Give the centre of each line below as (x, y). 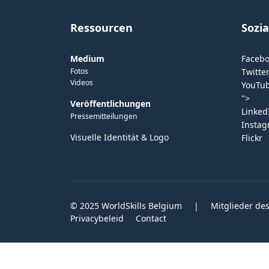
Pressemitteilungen (104, 116)
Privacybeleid (97, 218)
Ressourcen (101, 28)
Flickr (252, 138)
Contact (151, 218)
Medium (87, 59)
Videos (82, 83)
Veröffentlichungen (110, 104)
